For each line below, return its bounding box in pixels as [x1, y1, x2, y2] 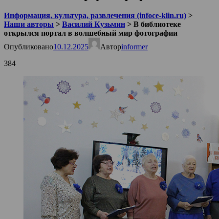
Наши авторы [4, 20, 54, 28]
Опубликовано [4, 42, 53, 51]
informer [121, 42, 148, 51]
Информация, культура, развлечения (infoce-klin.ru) [4, 11, 186, 20]
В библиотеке [133, 20, 181, 28]
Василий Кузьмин [62, 20, 125, 28]
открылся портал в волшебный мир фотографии [4, 28, 177, 37]
